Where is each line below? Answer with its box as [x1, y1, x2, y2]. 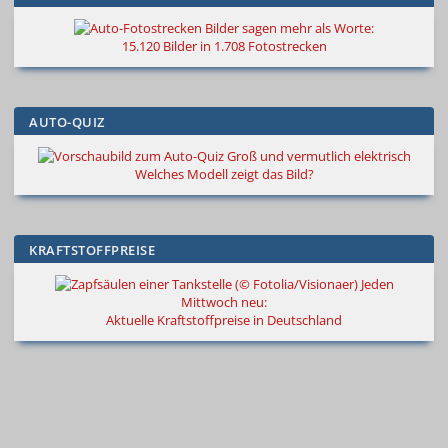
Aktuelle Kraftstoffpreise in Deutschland [106, 311, 342, 330]
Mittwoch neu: [181, 293, 267, 312]
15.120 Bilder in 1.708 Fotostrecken [121, 37, 327, 56]
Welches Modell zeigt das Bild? [134, 165, 314, 184]
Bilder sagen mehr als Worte [205, 19, 371, 38]
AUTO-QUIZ [29, 113, 105, 132]
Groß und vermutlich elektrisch [226, 147, 411, 166]
